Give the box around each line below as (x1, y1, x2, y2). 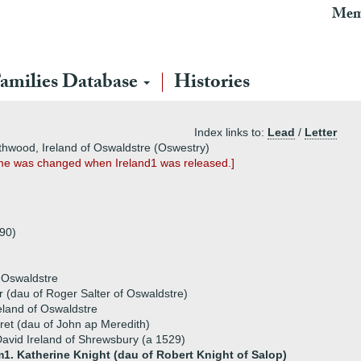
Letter (305, 126, 337, 139)
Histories (174, 68, 250, 101)
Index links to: (194, 126, 268, 139)
